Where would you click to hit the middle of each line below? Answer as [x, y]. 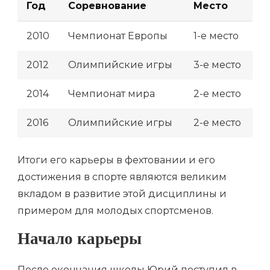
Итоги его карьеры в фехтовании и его [116, 160]
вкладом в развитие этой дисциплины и [122, 193]
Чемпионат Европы [118, 36]
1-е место [216, 36]
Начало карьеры [80, 241]
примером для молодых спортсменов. [115, 210]
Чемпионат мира [111, 93]
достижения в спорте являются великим [122, 177]
